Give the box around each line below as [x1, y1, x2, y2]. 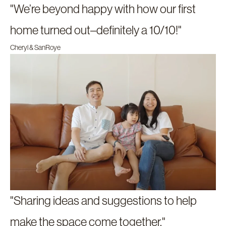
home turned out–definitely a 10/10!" [10, 23, 182, 37]
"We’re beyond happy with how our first [10, 2, 196, 16]
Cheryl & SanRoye [10, 43, 61, 51]
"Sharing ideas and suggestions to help [10, 193, 197, 207]
